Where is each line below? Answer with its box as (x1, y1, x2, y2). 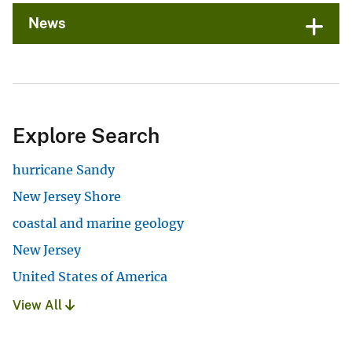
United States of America (13, 269, 167, 285)
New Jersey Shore (13, 189, 121, 205)
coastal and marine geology (13, 215, 184, 232)
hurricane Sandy (13, 162, 115, 178)
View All (13, 298, 65, 313)
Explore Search (13, 123, 159, 148)
